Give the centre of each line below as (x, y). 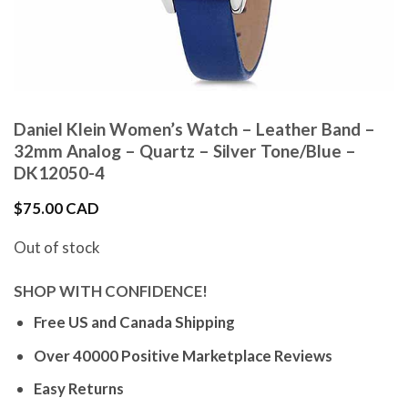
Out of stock (57, 248)
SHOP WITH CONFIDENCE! (111, 291)
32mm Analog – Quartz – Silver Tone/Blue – (185, 151)
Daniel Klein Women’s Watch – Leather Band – (194, 129)
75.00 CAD (61, 209)
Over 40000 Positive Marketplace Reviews (183, 355)
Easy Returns (78, 388)
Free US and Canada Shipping (134, 322)
